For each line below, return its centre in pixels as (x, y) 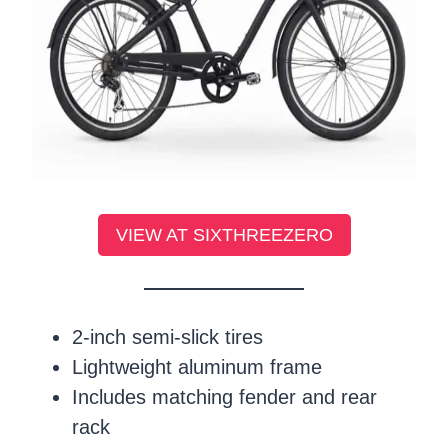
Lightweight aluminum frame (197, 366)
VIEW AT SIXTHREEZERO (224, 234)
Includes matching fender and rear (224, 396)
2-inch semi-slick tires (167, 336)
